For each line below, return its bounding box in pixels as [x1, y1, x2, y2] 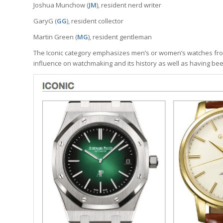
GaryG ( [33, 16, 57, 26]
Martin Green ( [33, 32, 77, 42]
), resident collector [67, 16, 123, 26]
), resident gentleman [88, 32, 152, 42]
